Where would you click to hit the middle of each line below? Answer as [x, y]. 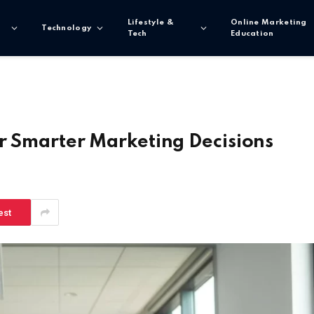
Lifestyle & [150, 22]
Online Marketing [268, 22]
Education [252, 34]
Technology [67, 28]
